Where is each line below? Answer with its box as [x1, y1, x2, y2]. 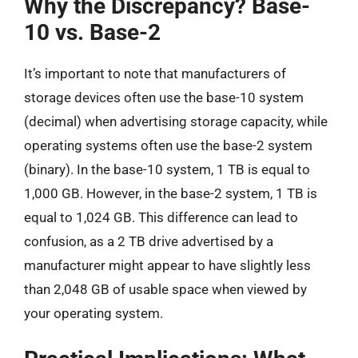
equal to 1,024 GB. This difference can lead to [24, 209, 298, 225]
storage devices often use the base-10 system [24, 89, 304, 105]
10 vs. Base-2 [24, 19, 161, 46]
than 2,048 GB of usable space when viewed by [24, 281, 307, 297]
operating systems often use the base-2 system [24, 137, 312, 153]
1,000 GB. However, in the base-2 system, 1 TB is [24, 185, 317, 201]
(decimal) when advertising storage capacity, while [24, 113, 328, 129]
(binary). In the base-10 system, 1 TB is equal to [24, 161, 310, 177]
